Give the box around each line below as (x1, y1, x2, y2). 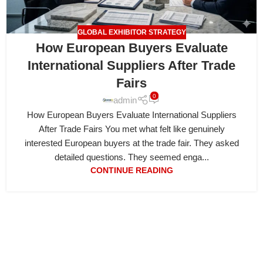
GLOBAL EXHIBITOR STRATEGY (77, 28, 186, 37)
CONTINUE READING (90, 166, 173, 175)
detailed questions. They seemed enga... (54, 151, 209, 162)
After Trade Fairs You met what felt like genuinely (38, 123, 225, 134)
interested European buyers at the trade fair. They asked (24, 137, 239, 148)
